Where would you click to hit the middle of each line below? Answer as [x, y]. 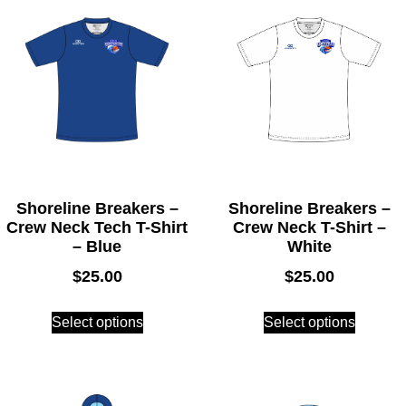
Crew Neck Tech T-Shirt [97, 227]
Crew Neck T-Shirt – [309, 227]
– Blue [97, 246]
